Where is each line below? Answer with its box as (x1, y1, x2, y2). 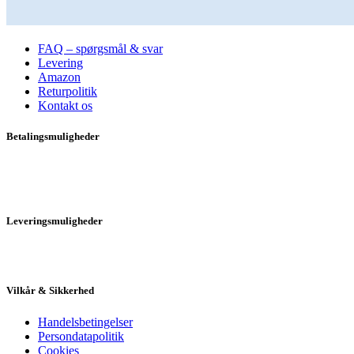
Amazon (38, 70, 81, 84)
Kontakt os (38, 98, 92, 112)
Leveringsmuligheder (6, 215, 103, 228)
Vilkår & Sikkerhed (6, 284, 94, 297)
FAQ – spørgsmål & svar (38, 41, 163, 55)
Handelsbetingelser (38, 314, 133, 329)
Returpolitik (38, 84, 97, 98)
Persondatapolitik (38, 329, 124, 343)
